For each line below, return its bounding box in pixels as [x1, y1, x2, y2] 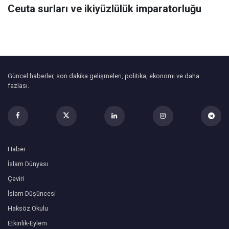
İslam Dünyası [8, 160, 48, 168]
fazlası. [8, 82, 29, 90]
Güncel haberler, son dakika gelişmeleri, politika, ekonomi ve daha [8, 72, 199, 80]
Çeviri [8, 175, 24, 183]
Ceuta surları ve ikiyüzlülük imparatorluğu [8, 3, 201, 15]
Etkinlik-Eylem [8, 219, 47, 227]
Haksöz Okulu [8, 204, 48, 213]
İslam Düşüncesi [8, 190, 56, 198]
